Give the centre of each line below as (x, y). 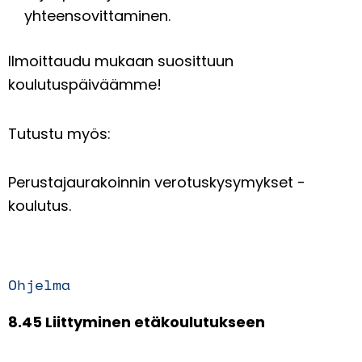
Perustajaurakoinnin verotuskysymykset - (157, 183)
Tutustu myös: (59, 133)
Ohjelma (39, 284)
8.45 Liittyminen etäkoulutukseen (140, 322)
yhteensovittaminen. (97, 16)
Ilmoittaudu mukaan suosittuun (121, 61)
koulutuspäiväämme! (85, 85)
